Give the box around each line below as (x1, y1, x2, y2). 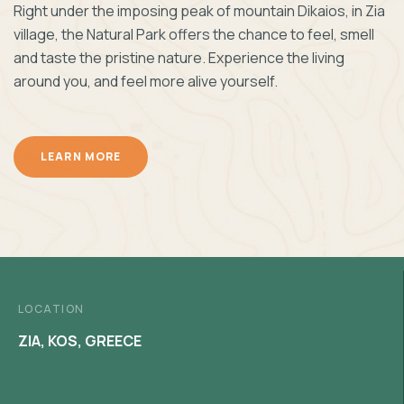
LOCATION (18, 301, 85, 317)
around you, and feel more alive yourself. (14, 71, 278, 91)
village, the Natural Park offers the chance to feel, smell (14, 24, 374, 44)
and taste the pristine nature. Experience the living (14, 48, 344, 68)
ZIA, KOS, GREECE (18, 331, 142, 351)
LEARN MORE (41, 149, 122, 164)
